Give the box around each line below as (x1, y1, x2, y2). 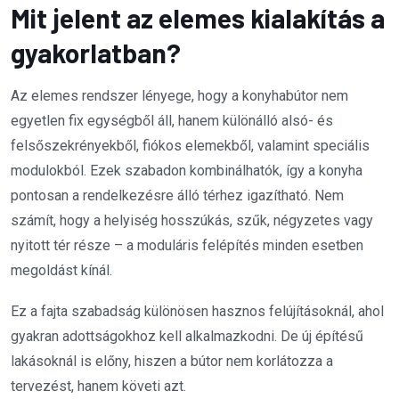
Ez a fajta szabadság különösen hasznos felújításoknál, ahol (11, 302, 384, 320)
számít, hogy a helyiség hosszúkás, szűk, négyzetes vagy (11, 211, 373, 229)
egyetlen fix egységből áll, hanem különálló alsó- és (11, 111, 333, 129)
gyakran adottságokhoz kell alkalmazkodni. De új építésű (11, 327, 363, 345)
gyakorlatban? (11, 36, 181, 69)
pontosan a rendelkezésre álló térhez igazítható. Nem (11, 186, 344, 204)
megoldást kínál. (11, 261, 112, 279)
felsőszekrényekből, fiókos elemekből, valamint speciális (11, 136, 370, 154)
